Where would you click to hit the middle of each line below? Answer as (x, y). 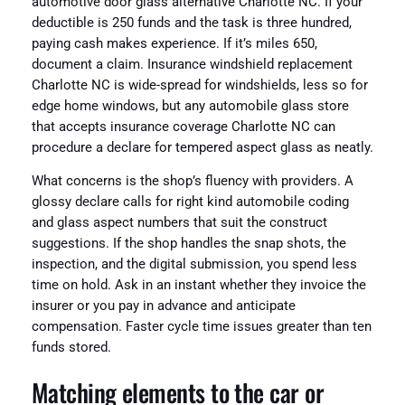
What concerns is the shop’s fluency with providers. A (192, 182)
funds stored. (71, 348)
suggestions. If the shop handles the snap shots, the (188, 244)
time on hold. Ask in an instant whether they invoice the (198, 286)
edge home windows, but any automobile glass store (190, 106)
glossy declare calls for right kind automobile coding (190, 202)
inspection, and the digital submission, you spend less (194, 265)
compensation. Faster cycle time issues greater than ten (201, 327)
